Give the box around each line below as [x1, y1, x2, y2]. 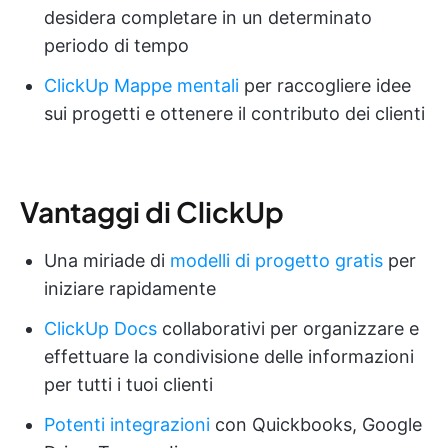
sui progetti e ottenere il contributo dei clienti [44, 102, 425, 124]
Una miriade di [44, 249, 170, 271]
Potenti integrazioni [44, 413, 210, 435]
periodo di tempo [44, 34, 189, 56]
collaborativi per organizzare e [157, 317, 419, 339]
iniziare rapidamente [44, 277, 216, 299]
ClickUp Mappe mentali [44, 74, 239, 96]
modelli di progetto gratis [170, 249, 383, 271]
